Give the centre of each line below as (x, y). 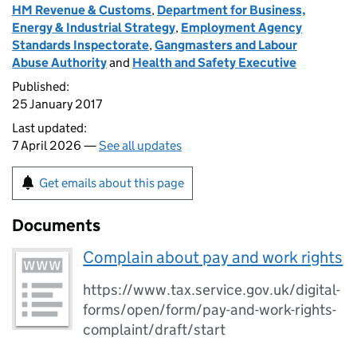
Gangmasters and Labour (226, 45)
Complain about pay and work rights (213, 257)
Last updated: (49, 128)
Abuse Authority (59, 63)
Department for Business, (231, 10)
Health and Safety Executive (214, 63)
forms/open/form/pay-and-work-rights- (210, 310)
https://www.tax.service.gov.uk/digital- (212, 290)
